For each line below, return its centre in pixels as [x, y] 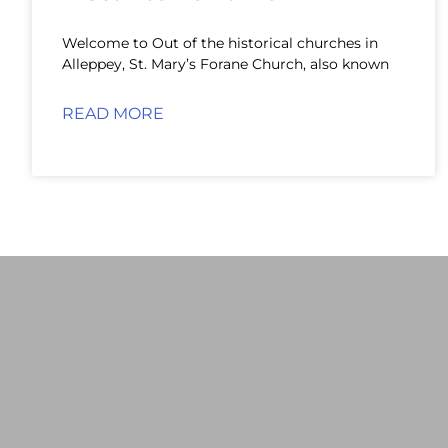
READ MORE [113, 114]
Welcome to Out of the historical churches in [220, 43]
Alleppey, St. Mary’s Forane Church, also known [225, 64]
